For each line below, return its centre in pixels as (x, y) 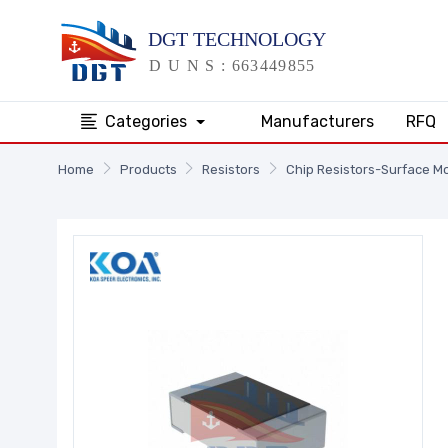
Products (148, 169)
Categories (148, 121)
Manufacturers (317, 121)
